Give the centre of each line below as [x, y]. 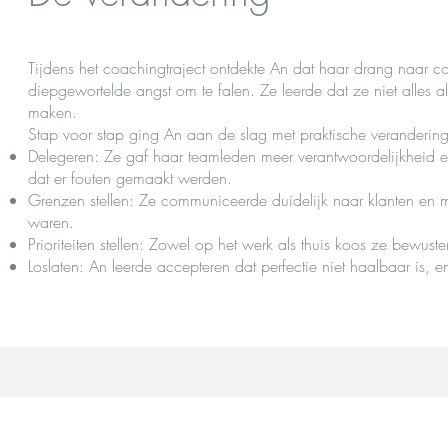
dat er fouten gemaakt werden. [130, 178]
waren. [51, 222]
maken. [52, 112]
